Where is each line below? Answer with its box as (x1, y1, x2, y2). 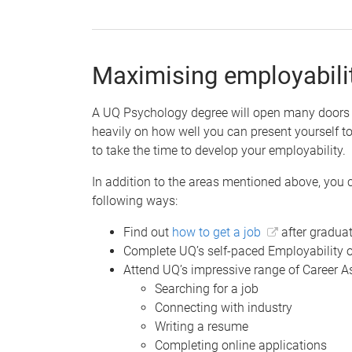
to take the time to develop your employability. (92, 142, 346, 158)
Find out (123, 224, 172, 240)
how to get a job (172, 224, 261, 240)
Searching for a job (155, 280, 258, 296)
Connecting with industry (155, 299, 292, 315)
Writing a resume (155, 318, 248, 334)
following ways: (92, 192, 178, 208)
